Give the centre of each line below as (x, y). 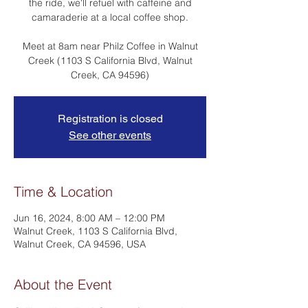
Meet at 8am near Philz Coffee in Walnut (110, 46)
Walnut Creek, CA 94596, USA (80, 244)
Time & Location (63, 191)
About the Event (63, 284)
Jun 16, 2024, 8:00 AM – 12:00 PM (89, 218)
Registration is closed (110, 119)
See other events (110, 135)
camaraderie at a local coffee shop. (110, 17)
